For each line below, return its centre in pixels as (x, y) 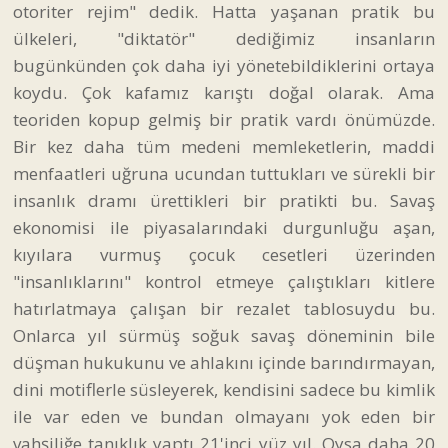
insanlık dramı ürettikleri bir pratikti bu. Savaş (224, 200)
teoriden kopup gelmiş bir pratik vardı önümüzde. (224, 119)
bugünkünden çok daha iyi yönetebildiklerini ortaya (224, 65)
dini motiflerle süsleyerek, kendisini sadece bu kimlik (224, 389)
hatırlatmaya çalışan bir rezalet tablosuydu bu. (224, 308)
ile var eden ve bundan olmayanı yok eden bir (224, 416)
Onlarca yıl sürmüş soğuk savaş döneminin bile (224, 335)
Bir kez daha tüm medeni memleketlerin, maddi (224, 146)
